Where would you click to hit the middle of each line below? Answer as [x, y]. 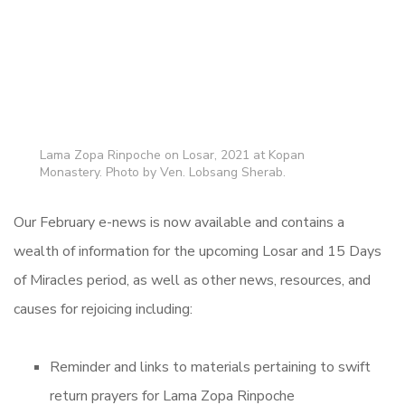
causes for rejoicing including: [105, 310]
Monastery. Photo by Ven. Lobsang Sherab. [163, 173]
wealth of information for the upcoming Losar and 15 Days [198, 252]
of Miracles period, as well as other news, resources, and [192, 281]
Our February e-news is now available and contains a [179, 223]
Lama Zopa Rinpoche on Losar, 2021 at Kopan [172, 155]
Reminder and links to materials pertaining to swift [210, 367]
